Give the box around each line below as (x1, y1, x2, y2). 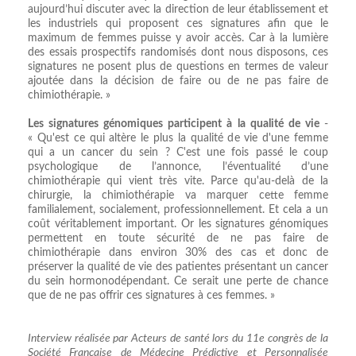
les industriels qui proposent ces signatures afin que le (28, 17, 328, 29)
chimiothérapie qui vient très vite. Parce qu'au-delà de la (28, 175, 328, 187)
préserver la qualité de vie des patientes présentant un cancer (28, 261, 328, 273)
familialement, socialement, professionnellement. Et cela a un (28, 203, 328, 215)
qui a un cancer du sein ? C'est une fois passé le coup (28, 146, 328, 158)
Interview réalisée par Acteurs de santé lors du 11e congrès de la (28, 332, 328, 344)
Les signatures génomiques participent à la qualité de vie (28, 118, 324, 130)
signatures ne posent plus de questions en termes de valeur (28, 60, 328, 72)
